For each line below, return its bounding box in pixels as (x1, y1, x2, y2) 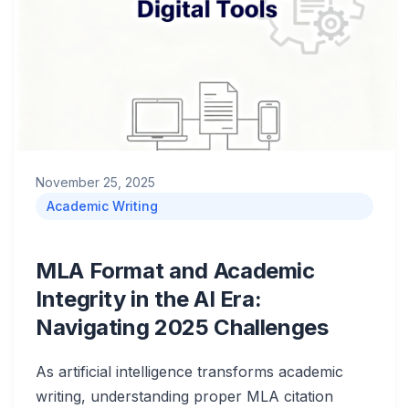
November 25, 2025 (36, 174, 155, 190)
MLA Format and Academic (36, 257, 315, 284)
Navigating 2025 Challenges (36, 314, 329, 341)
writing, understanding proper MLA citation (36, 387, 333, 405)
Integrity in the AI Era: (36, 286, 262, 312)
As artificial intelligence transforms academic (36, 362, 343, 381)
